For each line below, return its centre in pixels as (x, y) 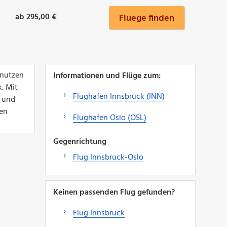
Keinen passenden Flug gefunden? (114, 192)
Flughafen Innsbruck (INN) (119, 97)
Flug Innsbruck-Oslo (108, 157)
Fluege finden (147, 18)
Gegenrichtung (80, 142)
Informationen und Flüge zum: (107, 76)
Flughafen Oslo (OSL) (109, 118)
